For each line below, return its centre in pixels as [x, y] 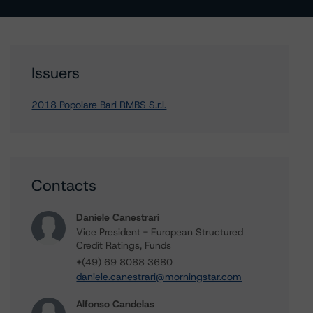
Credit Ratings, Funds [124, 245]
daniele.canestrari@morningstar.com [159, 277]
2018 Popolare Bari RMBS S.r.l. [99, 105]
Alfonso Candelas [116, 304]
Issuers [56, 73]
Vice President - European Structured [160, 232]
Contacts [64, 185]
